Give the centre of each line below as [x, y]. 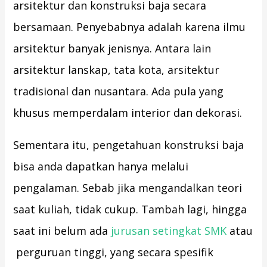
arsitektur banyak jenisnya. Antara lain [112, 49]
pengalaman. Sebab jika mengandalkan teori [128, 188]
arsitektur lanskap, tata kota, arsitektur [117, 70]
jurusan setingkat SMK [169, 231]
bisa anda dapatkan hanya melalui [101, 167]
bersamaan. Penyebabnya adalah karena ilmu [130, 27]
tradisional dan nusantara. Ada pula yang [119, 91]
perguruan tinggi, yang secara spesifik [114, 252]
